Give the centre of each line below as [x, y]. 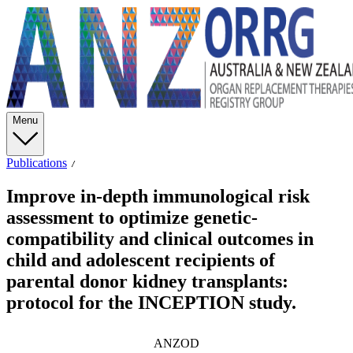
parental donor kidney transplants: [147, 281]
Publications [37, 163]
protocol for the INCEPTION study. [151, 302]
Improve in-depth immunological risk [158, 196]
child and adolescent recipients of [141, 260]
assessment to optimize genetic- [132, 217]
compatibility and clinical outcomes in [160, 238]
